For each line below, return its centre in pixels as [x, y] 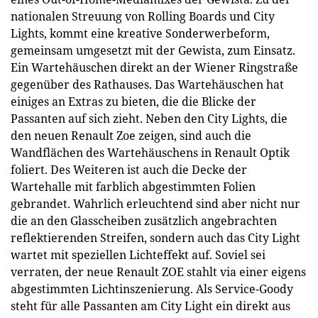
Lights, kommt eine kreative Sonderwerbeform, [140, 33]
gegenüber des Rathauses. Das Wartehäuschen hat [147, 84]
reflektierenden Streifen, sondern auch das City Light [155, 238]
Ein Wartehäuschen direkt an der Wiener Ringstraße [154, 67]
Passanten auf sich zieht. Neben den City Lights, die [149, 119]
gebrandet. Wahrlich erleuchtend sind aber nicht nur [155, 204]
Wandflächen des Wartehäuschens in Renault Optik [150, 153]
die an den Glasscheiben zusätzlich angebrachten [144, 221]
